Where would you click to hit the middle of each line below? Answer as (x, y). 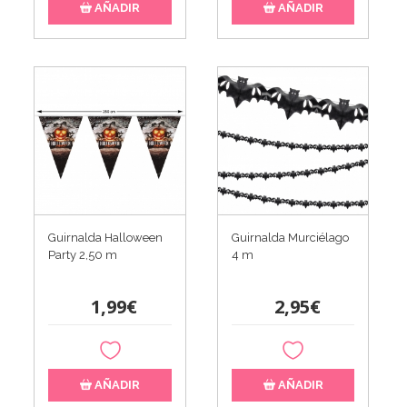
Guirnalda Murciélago (290, 238)
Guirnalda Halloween (106, 238)
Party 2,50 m (83, 255)
